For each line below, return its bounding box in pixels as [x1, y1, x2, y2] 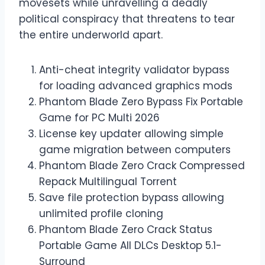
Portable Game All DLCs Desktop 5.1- [39, 238, 222, 253]
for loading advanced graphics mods [39, 79, 232, 93]
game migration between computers [39, 143, 231, 157]
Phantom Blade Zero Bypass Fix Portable [39, 95, 243, 109]
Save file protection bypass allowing [39, 190, 224, 205]
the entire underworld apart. [19, 28, 163, 43]
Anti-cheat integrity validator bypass [39, 63, 230, 77]
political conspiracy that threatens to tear [19, 12, 235, 27]
